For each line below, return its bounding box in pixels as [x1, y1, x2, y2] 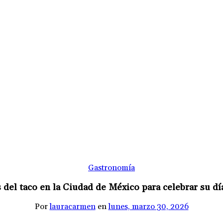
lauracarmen [49, 202, 96, 212]
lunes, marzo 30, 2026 [108, 202, 189, 212]
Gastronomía [88, 162, 135, 173]
